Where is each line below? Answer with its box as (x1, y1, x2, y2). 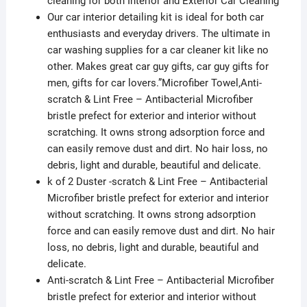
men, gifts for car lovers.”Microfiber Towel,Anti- (47, 76, 262, 89)
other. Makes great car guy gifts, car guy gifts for (47, 60, 269, 73)
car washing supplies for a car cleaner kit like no (47, 43, 269, 56)
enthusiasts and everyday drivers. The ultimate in (47, 27, 270, 40)
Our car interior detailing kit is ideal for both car (47, 10, 264, 23)
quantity (25, 17, 63, 30)
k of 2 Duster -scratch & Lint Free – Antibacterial (47, 175, 268, 188)
